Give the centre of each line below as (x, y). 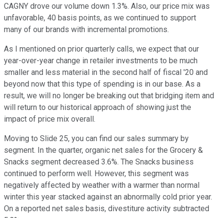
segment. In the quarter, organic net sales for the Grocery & (103, 150)
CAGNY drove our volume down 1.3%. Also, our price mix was (107, 6)
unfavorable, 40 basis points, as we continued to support (100, 18)
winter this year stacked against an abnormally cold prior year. (108, 197)
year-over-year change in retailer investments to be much (101, 61)
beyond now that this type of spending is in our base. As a (102, 84)
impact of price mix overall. (50, 119)
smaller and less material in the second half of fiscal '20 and (106, 73)
